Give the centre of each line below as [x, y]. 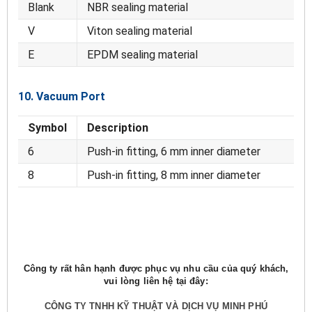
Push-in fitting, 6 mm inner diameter [174, 152]
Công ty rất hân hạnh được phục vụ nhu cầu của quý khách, [156, 269]
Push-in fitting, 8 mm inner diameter [174, 175]
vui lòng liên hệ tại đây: [156, 281]
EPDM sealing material [142, 55]
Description [118, 128]
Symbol [47, 128]
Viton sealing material [140, 31]
